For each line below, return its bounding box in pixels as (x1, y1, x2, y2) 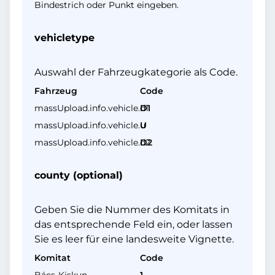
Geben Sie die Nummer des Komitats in (34, 204, 230, 215)
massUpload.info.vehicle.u (34, 120, 145, 131)
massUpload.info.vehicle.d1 (34, 103, 149, 114)
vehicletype (34, 32, 95, 44)
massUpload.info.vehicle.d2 (34, 137, 150, 148)
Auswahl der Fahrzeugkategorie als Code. (34, 66, 238, 78)
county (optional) (34, 169, 123, 181)
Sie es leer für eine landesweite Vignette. (34, 233, 234, 245)
